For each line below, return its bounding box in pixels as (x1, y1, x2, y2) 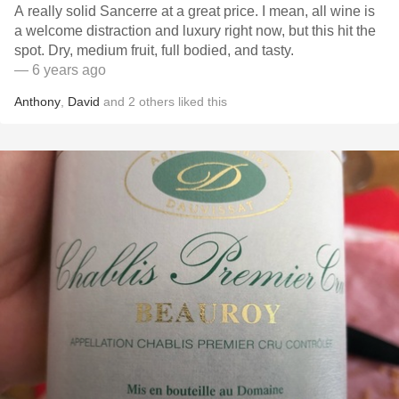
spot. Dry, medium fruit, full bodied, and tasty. (48, 43, 294, 58)
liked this (175, 94, 227, 109)
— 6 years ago (14, 62, 106, 77)
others (139, 94, 175, 109)
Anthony (14, 94, 61, 109)
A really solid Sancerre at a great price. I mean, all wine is (14, 4, 262, 19)
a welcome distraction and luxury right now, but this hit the (14, 23, 376, 38)
